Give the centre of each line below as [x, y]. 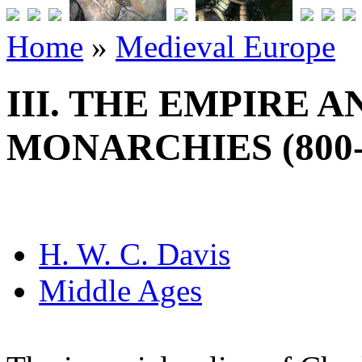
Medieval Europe [225, 46]
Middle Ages [120, 290]
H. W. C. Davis [135, 254]
